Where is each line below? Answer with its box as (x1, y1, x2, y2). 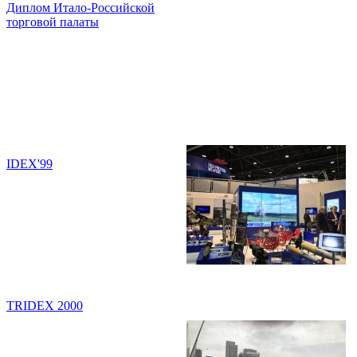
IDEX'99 (6, 157, 53, 171)
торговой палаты (6, 15, 99, 29)
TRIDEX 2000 (6, 299, 83, 312)
